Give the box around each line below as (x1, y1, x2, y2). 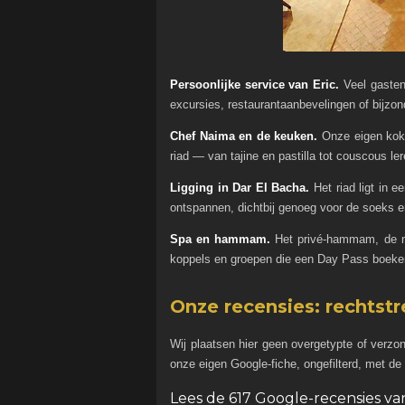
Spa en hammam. (170, 232, 271, 247)
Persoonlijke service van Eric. (170, 78, 340, 92)
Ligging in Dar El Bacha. (170, 181, 310, 195)
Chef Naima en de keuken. (170, 129, 318, 144)
